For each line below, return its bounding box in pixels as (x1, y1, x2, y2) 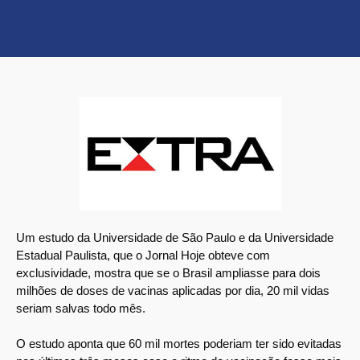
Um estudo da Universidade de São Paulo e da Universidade (16, 230, 333, 244)
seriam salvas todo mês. (16, 301, 145, 315)
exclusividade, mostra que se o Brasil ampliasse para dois (16, 265, 321, 280)
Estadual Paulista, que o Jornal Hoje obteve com (16, 247, 270, 262)
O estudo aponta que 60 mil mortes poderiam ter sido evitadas (16, 337, 342, 351)
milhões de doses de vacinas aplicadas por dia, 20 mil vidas (16, 283, 329, 297)
